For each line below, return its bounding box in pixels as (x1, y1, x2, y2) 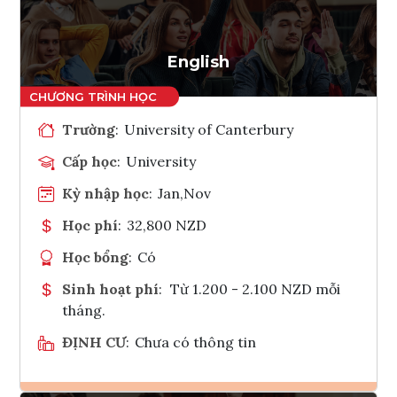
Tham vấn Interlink (214, 26, 276, 43)
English (167, 51, 230, 72)
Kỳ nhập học (62, 183, 149, 202)
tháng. (62, 300, 105, 319)
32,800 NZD (127, 215, 207, 234)
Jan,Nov (158, 183, 212, 202)
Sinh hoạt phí (62, 279, 159, 298)
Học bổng (62, 247, 128, 266)
